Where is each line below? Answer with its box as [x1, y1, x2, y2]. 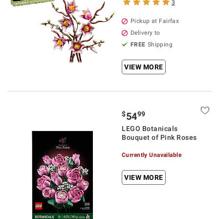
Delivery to [131, 29, 160, 36]
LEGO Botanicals [122, 125, 178, 132]
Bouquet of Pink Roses [122, 133, 197, 141]
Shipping [147, 41, 173, 48]
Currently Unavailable [122, 152, 182, 158]
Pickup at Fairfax [131, 18, 179, 24]
